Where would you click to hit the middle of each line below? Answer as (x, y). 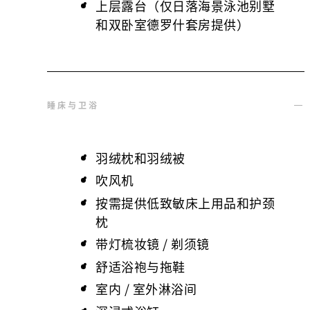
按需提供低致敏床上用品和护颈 (185, 203)
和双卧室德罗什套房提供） (172, 25)
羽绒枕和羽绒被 (140, 158)
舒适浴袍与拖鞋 (140, 266)
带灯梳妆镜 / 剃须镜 (153, 244)
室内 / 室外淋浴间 (146, 289)
